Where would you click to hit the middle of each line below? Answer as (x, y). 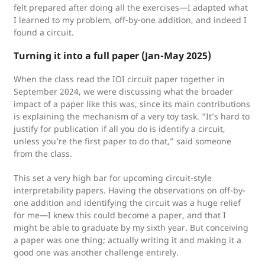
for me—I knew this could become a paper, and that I (120, 215)
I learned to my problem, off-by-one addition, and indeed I (130, 20)
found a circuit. (44, 32)
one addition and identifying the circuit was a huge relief (127, 203)
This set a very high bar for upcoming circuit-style (113, 178)
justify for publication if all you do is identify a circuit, (119, 129)
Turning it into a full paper (76, 56)
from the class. (43, 153)
